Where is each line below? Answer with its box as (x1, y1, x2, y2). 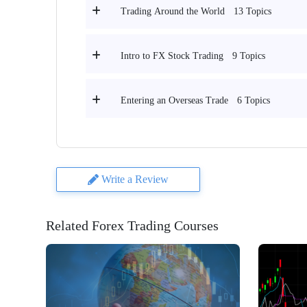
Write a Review (101, 173, 169, 186)
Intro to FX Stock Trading (121, 51, 223, 62)
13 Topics (234, 6, 271, 16)
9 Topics (232, 51, 265, 62)
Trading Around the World (121, 6, 225, 17)
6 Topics (237, 95, 270, 106)
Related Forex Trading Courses (46, 218, 219, 234)
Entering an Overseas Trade (121, 95, 228, 106)
